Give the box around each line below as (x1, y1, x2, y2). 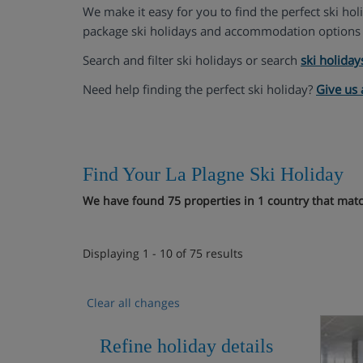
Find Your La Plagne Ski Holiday (83, 164, 344, 185)
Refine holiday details (100, 335, 273, 357)
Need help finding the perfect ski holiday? (83, 81, 316, 97)
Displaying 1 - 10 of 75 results (83, 246, 243, 261)
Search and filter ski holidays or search (83, 52, 301, 68)
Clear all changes (87, 295, 180, 310)
